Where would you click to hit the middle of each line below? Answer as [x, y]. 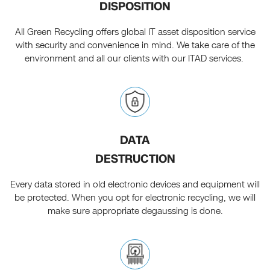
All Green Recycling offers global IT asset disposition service [135, 32]
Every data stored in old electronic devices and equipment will [135, 185]
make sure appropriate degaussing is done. [135, 211]
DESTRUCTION [135, 159]
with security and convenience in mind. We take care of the [135, 46]
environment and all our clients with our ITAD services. [135, 59]
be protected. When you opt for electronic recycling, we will [135, 198]
